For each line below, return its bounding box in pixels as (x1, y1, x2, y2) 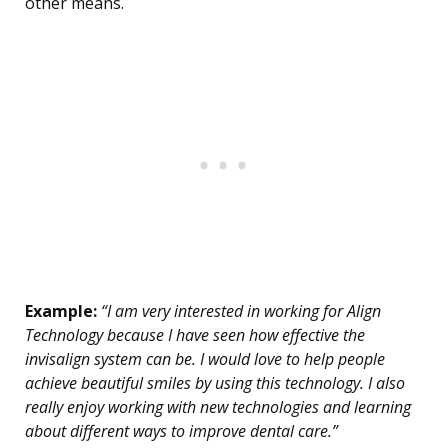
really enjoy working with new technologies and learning (25, 396, 411, 419)
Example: (25, 300, 97, 323)
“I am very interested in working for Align (97, 300, 381, 323)
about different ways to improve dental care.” (25, 420, 338, 443)
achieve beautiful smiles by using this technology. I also (25, 372, 405, 395)
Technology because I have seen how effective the (25, 324, 365, 347)
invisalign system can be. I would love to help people (25, 348, 385, 371)
